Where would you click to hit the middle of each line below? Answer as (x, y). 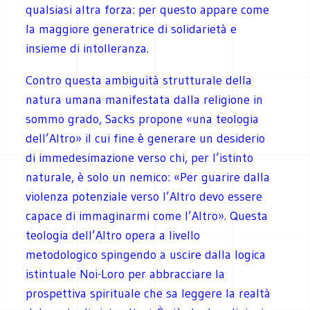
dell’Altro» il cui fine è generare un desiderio (146, 138)
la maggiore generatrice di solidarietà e (131, 29)
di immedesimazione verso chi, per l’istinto (140, 157)
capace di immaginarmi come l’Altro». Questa (147, 216)
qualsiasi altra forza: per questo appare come (148, 9)
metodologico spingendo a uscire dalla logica (146, 254)
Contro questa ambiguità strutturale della (139, 80)
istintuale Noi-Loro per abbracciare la (126, 274)
